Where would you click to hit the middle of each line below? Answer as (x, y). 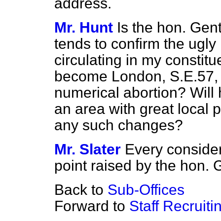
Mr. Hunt (84, 27)
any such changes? (119, 125)
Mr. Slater (88, 149)
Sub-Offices (146, 190)
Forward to (92, 206)
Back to (81, 190)
